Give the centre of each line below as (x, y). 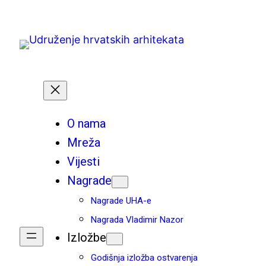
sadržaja (25, 45)
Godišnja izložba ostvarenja (144, 258)
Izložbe (87, 237)
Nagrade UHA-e (121, 201)
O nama (86, 123)
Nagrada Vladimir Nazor (137, 220)
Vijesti (83, 161)
